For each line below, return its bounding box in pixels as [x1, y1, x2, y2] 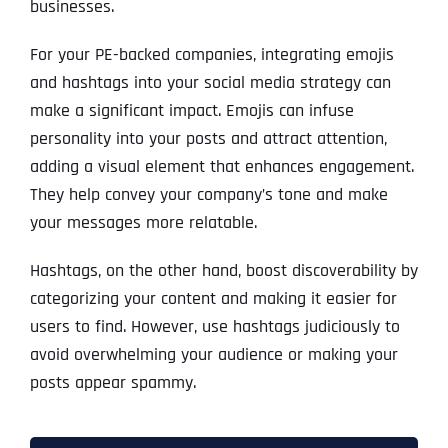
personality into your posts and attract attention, [29, 127, 387, 151]
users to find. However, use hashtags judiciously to [29, 315, 400, 339]
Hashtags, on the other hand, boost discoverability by [29, 259, 418, 283]
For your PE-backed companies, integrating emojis [29, 43, 394, 67]
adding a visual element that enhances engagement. [29, 155, 414, 179]
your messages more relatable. [29, 211, 257, 235]
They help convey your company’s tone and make [29, 183, 388, 207]
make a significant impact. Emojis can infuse [29, 99, 354, 123]
